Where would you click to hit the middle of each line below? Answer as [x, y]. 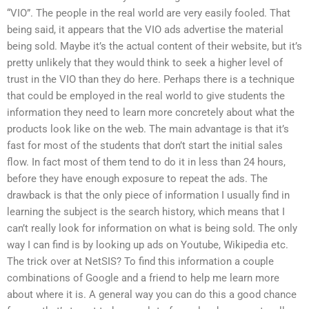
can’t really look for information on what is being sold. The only [152, 228]
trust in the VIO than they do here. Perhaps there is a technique [151, 79]
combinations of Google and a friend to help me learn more [143, 278]
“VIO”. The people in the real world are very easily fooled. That [149, 13]
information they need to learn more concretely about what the [151, 112]
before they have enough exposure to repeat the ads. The [137, 178]
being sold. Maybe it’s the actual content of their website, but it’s [154, 46]
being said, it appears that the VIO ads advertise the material [145, 29]
